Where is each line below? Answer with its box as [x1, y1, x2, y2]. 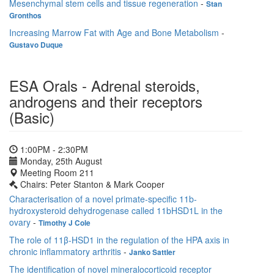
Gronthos [9, 10, 42, 21]
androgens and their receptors [9, 91, 202, 113]
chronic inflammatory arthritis [9, 245, 121, 258]
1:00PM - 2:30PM [18, 143, 88, 156]
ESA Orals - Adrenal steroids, [9, 75, 200, 97]
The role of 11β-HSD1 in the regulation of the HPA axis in [9, 234, 229, 246]
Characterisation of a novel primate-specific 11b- [9, 193, 197, 206]
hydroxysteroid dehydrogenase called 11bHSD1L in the [9, 204, 223, 217]
